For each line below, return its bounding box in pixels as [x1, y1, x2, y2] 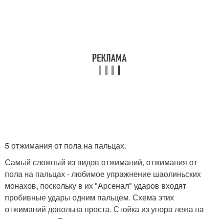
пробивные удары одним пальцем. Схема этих [5, 191, 174, 203]
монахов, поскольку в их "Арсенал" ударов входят [5, 179, 186, 191]
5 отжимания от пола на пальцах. [5, 139, 126, 151]
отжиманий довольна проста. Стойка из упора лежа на [5, 203, 204, 215]
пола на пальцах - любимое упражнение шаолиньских [5, 168, 201, 179]
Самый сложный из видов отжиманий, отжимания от [5, 156, 197, 168]
